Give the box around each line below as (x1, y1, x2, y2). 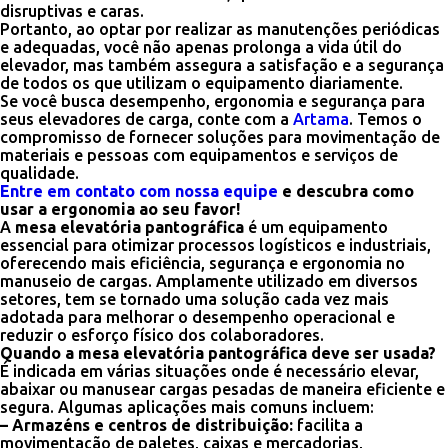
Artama (293, 110, 349, 128)
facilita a (293, 416, 363, 434)
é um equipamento (244, 218, 388, 236)
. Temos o (349, 110, 422, 128)
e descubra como (278, 182, 414, 200)
